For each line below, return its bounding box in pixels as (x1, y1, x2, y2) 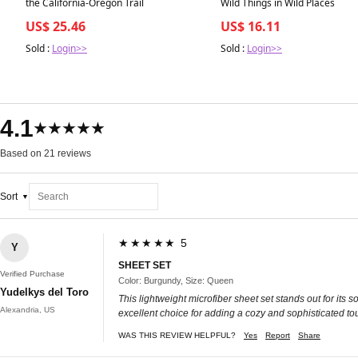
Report (265, 330, 290, 340)
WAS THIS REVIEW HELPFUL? (118, 330, 236, 340)
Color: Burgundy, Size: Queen (118, 275, 233, 285)
